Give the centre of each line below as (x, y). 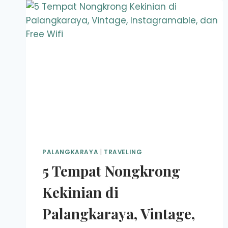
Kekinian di (80, 192)
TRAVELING (123, 152)
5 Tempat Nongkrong (111, 171)
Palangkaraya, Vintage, (119, 214)
